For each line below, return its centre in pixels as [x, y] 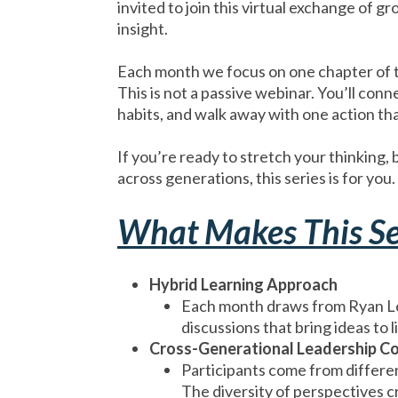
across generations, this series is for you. [256, 178]
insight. [143, 28]
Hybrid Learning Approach [243, 284]
